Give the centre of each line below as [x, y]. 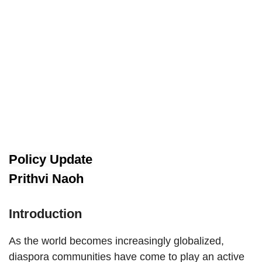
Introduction [45, 214]
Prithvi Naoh [46, 179]
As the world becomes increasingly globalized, [116, 241]
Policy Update [51, 160]
